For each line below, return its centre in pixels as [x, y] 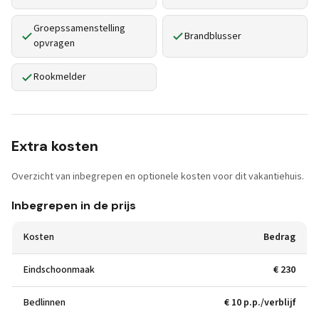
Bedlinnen [45, 303]
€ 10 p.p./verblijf [260, 303]
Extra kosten [55, 146]
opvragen [54, 43]
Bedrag [279, 237]
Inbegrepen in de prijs [74, 205]
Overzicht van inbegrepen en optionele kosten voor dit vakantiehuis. [158, 177]
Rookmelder [60, 77]
